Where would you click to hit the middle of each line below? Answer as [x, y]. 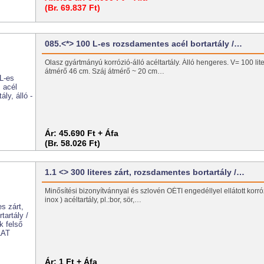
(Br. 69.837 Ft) [73, 7]
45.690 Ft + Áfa [89, 133]
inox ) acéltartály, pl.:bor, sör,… [93, 199]
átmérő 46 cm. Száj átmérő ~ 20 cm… [105, 71]
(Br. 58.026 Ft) [73, 143]
